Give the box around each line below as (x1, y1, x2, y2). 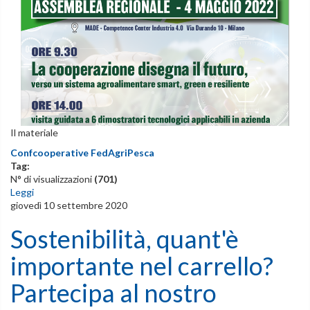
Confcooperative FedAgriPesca (10, 147, 154, 159)
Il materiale (10, 127, 58, 139)
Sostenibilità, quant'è (10, 224, 239, 255)
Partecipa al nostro (10, 277, 217, 309)
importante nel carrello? (10, 250, 273, 282)
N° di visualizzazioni (10, 173, 94, 185)
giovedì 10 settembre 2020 (10, 199, 127, 212)
